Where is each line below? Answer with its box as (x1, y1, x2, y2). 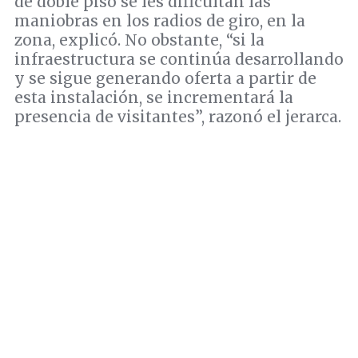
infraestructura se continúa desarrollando (14, 50, 344, 70)
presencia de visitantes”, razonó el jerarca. (14, 107, 341, 127)
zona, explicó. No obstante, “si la (14, 30, 265, 50)
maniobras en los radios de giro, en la (14, 11, 305, 31)
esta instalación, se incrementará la (14, 88, 293, 108)
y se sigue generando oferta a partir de (14, 69, 316, 89)
